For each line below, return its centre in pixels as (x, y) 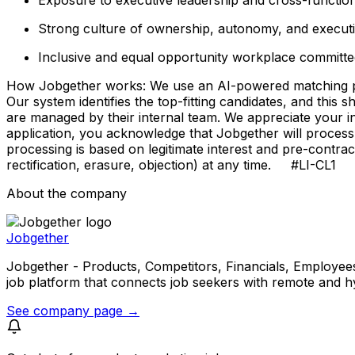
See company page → (73, 310)
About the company (67, 193)
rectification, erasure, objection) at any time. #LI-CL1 (171, 164)
